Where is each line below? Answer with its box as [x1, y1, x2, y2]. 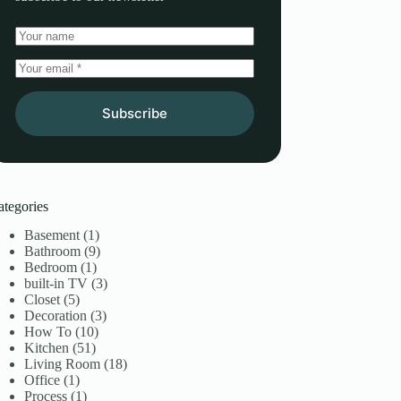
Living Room [24, 356, 101, 372]
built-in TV [24, 276, 89, 292]
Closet [24, 292, 61, 308]
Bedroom [24, 260, 78, 276]
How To [24, 324, 73, 340]
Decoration [24, 308, 88, 324]
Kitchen [24, 340, 70, 356]
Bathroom [24, 243, 81, 260]
